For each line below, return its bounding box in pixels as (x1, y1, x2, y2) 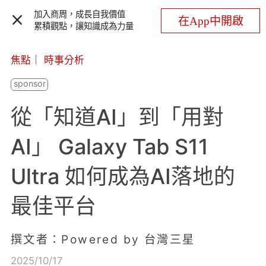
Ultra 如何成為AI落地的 (10, 163, 235, 190)
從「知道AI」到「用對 (10, 104, 224, 131)
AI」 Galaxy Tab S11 (10, 134, 208, 160)
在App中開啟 (178, 14, 243, 27)
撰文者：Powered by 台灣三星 (10, 232, 195, 247)
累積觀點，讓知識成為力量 (34, 21, 134, 31)
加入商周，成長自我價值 (34, 9, 126, 20)
